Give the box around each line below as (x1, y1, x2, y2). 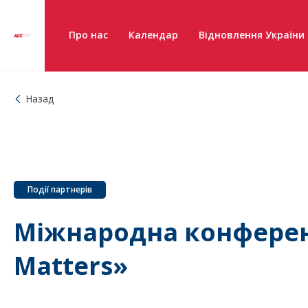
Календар (129, 28, 178, 41)
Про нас (69, 28, 108, 41)
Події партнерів (27, 184, 92, 195)
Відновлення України (199, 28, 305, 41)
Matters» (14, 249, 128, 283)
